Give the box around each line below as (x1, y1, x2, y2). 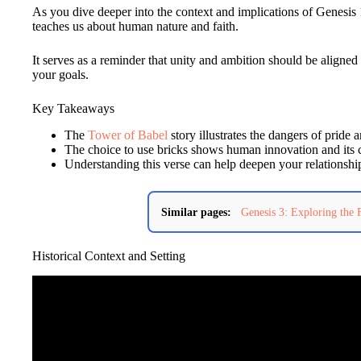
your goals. (32, 68, 89, 82)
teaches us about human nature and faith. (32, 19, 239, 34)
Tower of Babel (88, 128, 168, 143)
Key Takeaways (32, 102, 114, 116)
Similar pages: (160, 205, 231, 219)
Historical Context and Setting (32, 249, 185, 263)
